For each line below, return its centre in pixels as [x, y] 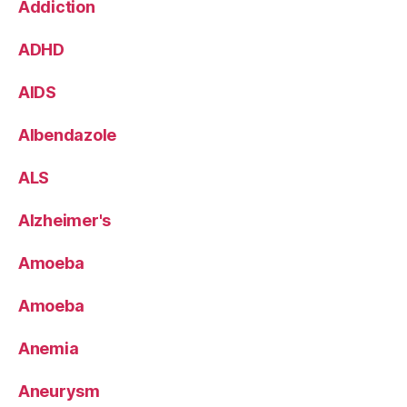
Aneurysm [59, 391]
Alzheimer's [65, 220]
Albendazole [68, 134]
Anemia [49, 348]
